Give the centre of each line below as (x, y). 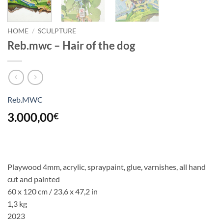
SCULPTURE (57, 31)
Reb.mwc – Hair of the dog (71, 46)
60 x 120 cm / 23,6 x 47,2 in (53, 191)
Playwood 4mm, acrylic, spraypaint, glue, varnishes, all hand (107, 166)
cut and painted (34, 179)
